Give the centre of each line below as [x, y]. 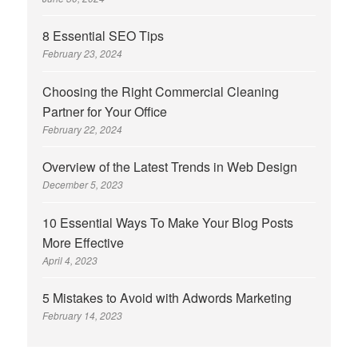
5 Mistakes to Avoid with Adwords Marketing [167, 298]
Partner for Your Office [105, 111]
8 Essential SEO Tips [103, 36]
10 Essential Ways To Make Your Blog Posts [168, 222]
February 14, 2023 [83, 316]
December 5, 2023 [83, 185]
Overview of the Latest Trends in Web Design [170, 167]
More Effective [84, 242]
